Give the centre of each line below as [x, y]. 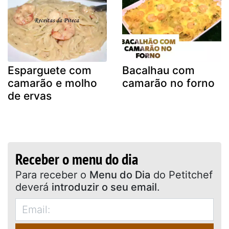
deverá [33, 187]
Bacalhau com [158, 70]
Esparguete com [50, 70]
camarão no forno [168, 83]
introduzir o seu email [104, 187]
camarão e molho [52, 83]
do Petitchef [181, 175]
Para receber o [85, 175]
